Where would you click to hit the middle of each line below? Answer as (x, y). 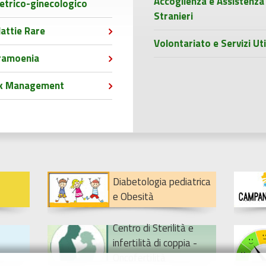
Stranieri (173, 16)
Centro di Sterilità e (153, 228)
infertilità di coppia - (155, 243)
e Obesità (133, 197)
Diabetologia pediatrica (162, 182)
